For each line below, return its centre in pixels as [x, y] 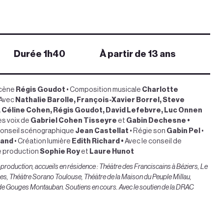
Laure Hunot [112, 152]
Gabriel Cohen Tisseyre [74, 121]
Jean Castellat [102, 131]
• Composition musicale [104, 90]
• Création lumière [42, 141]
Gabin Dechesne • [158, 121]
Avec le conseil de [153, 141]
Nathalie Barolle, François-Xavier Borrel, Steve [100, 100]
